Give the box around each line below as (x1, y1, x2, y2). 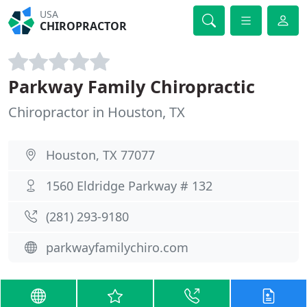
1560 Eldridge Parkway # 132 (46, 177, 212, 194)
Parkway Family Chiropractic (8, 75, 255, 98)
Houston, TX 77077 (46, 147, 155, 163)
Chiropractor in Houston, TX (8, 103, 185, 121)
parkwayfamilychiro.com (46, 239, 188, 256)
